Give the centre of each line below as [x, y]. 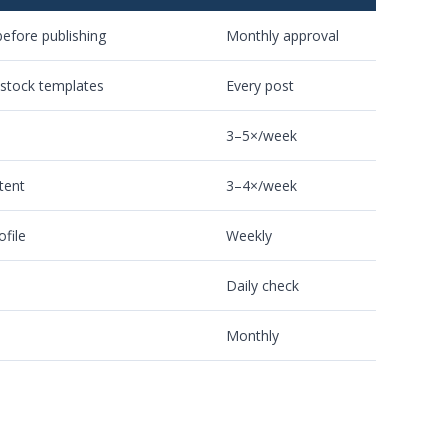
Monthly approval [282, 35]
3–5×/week [261, 135]
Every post [260, 85]
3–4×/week [261, 185]
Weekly [249, 235]
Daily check [262, 285]
